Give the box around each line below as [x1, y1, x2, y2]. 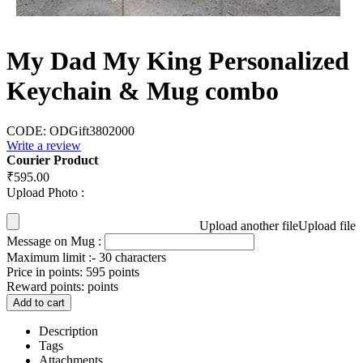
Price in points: [6, 264, 83, 279]
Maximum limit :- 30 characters [6, 250, 166, 264]
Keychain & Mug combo [6, 76, 279, 106]
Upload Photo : [6, 185, 84, 199]
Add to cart [13, 296, 65, 309]
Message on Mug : [6, 233, 105, 248]
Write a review [6, 138, 81, 152]
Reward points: [6, 279, 84, 293]
